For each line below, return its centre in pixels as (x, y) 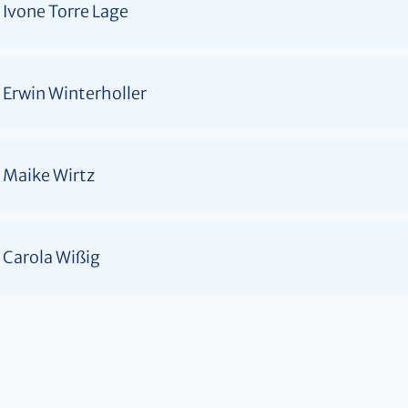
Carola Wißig (51, 257)
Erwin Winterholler (75, 93)
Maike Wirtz (49, 175)
